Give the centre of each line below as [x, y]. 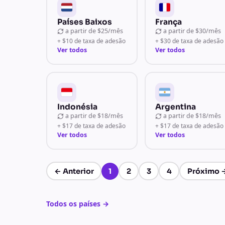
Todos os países [73, 203]
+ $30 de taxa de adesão [190, 41]
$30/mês [208, 31]
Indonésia [77, 106]
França [169, 22]
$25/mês [110, 31]
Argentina [176, 106]
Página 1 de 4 [72, 176]
